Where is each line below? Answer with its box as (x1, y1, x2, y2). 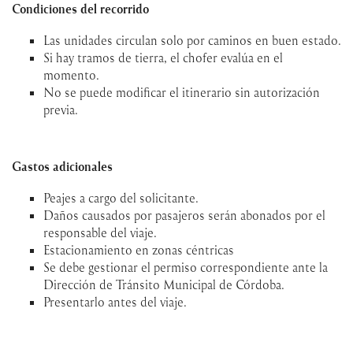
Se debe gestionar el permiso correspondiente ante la (43, 258, 328, 275)
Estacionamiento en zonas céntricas (43, 241, 234, 258)
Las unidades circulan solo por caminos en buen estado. (43, 32, 341, 48)
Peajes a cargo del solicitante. (43, 189, 199, 206)
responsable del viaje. (43, 224, 157, 240)
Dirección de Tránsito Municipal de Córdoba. (43, 276, 284, 292)
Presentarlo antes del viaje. (43, 293, 187, 310)
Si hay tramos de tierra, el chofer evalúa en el (43, 49, 283, 65)
